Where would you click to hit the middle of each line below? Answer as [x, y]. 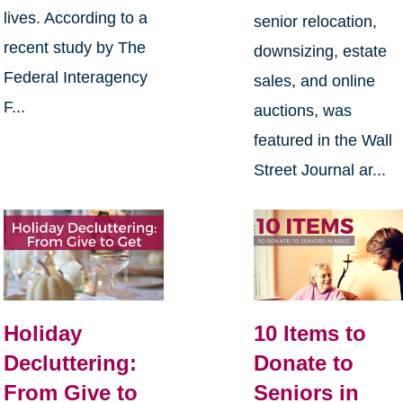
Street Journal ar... [320, 170]
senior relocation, [316, 22]
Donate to [304, 363]
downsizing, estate [321, 52]
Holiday [42, 333]
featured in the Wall [323, 141]
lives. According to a [75, 18]
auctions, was [303, 111]
